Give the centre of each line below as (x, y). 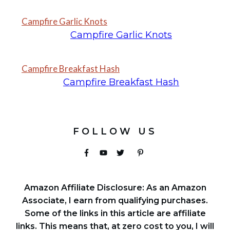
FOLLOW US (115, 131)
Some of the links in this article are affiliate (115, 213)
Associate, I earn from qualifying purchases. (115, 200)
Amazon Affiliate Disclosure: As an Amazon (115, 187)
